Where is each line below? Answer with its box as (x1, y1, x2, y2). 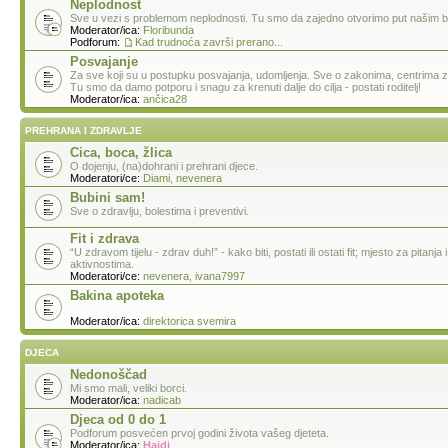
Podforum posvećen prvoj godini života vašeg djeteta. (70, 426, 329, 439)
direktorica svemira (143, 314, 236, 327)
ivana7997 (195, 269, 245, 282)
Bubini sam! (70, 189, 145, 205)
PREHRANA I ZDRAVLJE (25, 124, 142, 136)
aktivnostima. (70, 257, 134, 270)
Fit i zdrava (70, 230, 139, 246)
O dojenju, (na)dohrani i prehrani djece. (70, 159, 258, 172)
